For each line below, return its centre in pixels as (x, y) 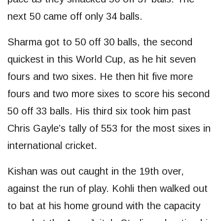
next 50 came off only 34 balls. (75, 16)
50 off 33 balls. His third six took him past (99, 111)
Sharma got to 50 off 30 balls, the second (100, 42)
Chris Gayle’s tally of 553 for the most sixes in (109, 128)
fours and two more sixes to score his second (109, 93)
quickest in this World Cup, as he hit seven (102, 59)
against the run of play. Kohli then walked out (108, 188)
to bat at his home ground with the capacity (104, 205)
